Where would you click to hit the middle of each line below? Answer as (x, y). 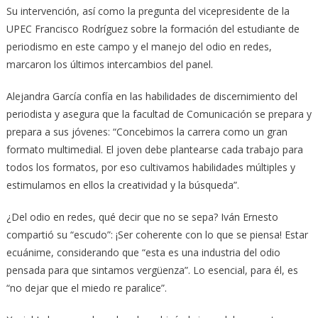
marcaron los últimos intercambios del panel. (109, 64)
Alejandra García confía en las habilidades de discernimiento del (152, 96)
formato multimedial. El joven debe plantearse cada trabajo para (154, 149)
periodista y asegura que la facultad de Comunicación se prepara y (159, 114)
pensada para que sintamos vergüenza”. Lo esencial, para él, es (152, 270)
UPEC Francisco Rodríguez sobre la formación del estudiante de (153, 28)
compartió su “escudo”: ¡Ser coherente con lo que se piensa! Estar (157, 234)
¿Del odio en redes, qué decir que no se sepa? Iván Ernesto (142, 216)
